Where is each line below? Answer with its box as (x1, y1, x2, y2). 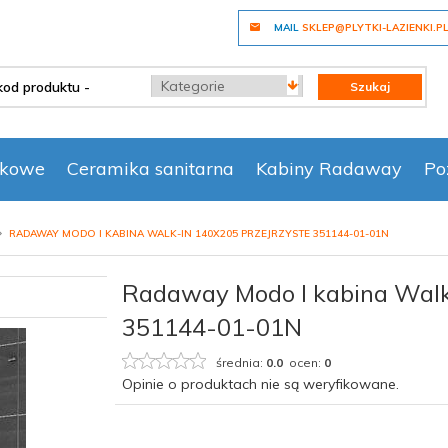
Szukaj (350, 79, 391, 94)
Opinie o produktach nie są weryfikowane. (122, 375, 400, 394)
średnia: (216, 355, 267, 371)
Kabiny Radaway (256, 157, 402, 180)
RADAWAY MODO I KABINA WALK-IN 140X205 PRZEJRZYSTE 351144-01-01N (9, 226, 389, 240)
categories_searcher (149, 70, 284, 88)
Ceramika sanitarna (67, 157, 234, 180)
